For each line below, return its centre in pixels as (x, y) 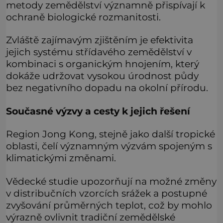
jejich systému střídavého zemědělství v (99, 52)
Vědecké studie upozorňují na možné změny (111, 181)
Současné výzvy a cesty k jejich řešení (98, 111)
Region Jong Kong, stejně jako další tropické (111, 134)
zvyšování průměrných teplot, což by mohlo (109, 205)
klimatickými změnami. (61, 158)
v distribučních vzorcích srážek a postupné (107, 193)
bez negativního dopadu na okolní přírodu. (107, 88)
